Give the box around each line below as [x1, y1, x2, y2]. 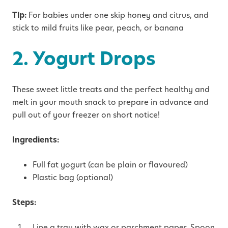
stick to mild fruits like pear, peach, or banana [12, 22, 184, 33]
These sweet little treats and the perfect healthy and [12, 83, 210, 95]
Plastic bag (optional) [33, 172, 115, 183]
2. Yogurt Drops [12, 45, 156, 71]
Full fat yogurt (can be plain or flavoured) [33, 159, 188, 170]
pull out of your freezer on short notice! [12, 109, 162, 120]
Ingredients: [12, 134, 61, 145]
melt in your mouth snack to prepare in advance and [12, 96, 209, 107]
